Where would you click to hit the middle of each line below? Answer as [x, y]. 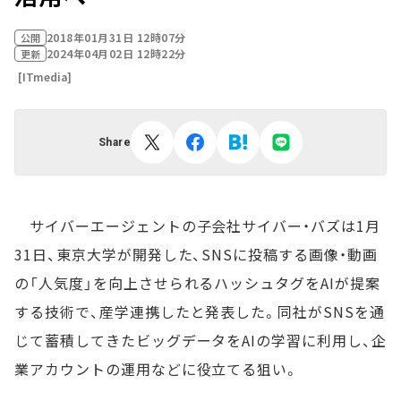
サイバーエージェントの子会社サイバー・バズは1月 [197, 226]
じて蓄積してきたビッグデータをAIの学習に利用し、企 [200, 340]
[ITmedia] [45, 77]
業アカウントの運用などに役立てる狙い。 [157, 369]
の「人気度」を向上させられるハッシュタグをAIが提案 [197, 283]
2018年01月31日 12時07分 [116, 37]
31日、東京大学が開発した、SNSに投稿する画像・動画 [196, 254]
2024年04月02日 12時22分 [116, 53]
